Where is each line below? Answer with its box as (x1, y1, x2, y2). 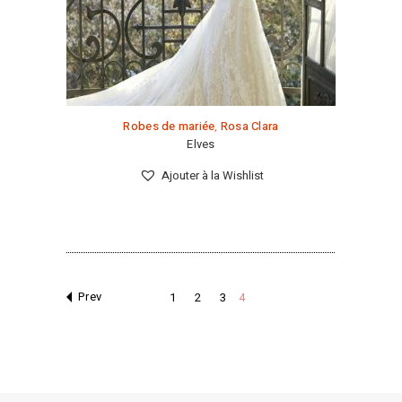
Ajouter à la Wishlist (161, 167, 264, 185)
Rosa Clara (220, 118, 279, 135)
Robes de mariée (123, 118, 215, 135)
